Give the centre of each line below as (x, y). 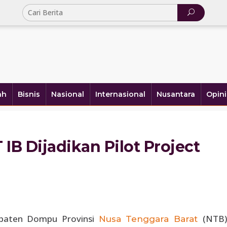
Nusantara (176, 94)
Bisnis (29, 94)
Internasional (120, 94)
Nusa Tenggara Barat (150, 219)
